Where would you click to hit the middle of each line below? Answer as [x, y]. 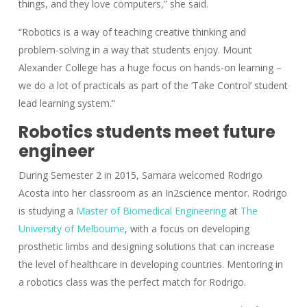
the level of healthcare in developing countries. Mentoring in [150, 265]
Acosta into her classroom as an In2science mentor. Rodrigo [152, 193]
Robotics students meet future [147, 132]
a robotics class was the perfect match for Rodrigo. [132, 282]
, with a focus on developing [187, 229]
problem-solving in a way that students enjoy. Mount [135, 50]
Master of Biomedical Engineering [151, 211]
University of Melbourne [71, 229]
